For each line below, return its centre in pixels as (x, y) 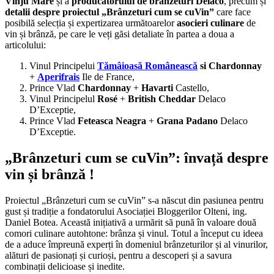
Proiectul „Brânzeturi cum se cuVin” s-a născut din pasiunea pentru (134, 200)
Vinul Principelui (63, 65)
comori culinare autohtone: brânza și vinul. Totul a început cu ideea (134, 233)
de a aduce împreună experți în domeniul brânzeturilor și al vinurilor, (136, 244)
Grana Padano (188, 120)
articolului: (25, 45)
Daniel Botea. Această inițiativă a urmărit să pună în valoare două (131, 222)
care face (234, 12)
